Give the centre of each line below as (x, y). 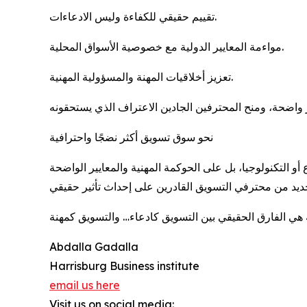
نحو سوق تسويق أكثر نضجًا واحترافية (131, 137)
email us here (85, 285)
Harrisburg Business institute (124, 266)
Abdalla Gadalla (94, 246)
